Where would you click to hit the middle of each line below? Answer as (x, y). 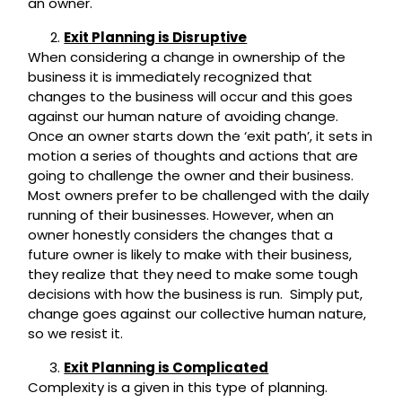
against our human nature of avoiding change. (185, 117)
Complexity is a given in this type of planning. (180, 388)
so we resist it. (76, 334)
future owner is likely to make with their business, (190, 255)
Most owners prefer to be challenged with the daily (199, 196)
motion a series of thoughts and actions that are (193, 156)
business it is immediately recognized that (170, 77)
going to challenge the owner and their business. (193, 176)
